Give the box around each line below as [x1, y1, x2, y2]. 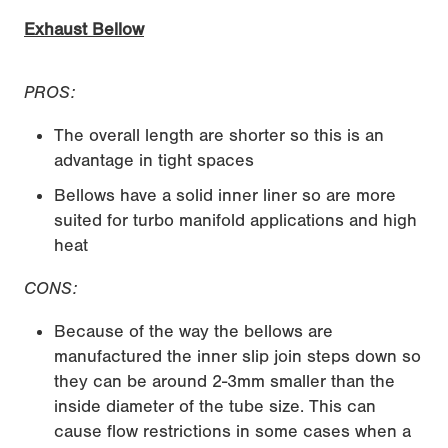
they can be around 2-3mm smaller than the [54, 370, 395, 392]
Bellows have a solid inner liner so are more [54, 184, 396, 206]
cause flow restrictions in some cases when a [54, 420, 411, 442]
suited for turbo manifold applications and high [54, 209, 417, 231]
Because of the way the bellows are [54, 320, 333, 342]
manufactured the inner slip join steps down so [54, 345, 421, 367]
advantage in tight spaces [54, 149, 254, 171]
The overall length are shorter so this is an [54, 124, 384, 146]
